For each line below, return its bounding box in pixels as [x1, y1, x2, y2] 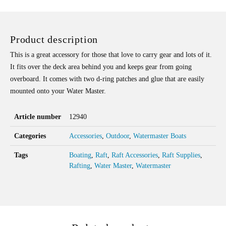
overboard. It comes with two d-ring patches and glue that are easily [10, 75, 204, 83]
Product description [10, 33, 98, 45]
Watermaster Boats [133, 132, 186, 140]
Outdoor [106, 132, 129, 140]
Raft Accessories [111, 151, 158, 159]
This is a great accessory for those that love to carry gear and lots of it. [10, 50, 212, 59]
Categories [14, 132, 46, 140]
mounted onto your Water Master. [10, 87, 108, 95]
